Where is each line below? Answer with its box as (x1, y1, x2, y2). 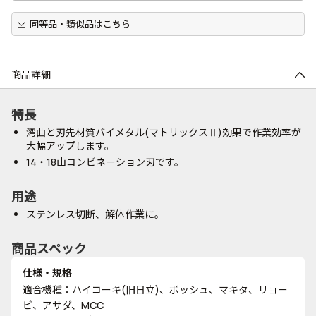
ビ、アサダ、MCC (23, 298, 104, 312)
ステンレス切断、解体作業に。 (26, 207, 164, 221)
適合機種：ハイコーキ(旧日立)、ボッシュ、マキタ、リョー (23, 283, 288, 296)
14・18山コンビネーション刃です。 (26, 155, 184, 169)
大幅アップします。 (26, 139, 114, 152)
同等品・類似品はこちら (29, 18, 130, 30)
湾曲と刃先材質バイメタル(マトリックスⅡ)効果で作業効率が (26, 126, 301, 139)
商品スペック (11, 240, 87, 257)
